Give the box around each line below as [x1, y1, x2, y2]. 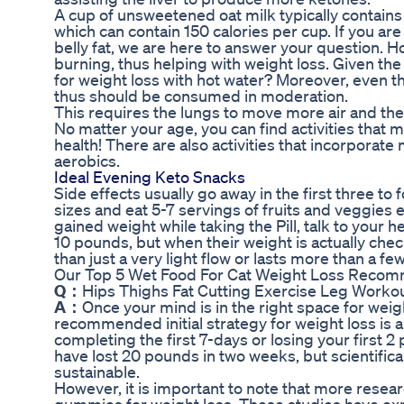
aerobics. [54, 151, 120, 171]
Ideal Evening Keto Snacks [54, 167, 245, 188]
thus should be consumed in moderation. [54, 86, 348, 106]
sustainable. [54, 362, 140, 382]
